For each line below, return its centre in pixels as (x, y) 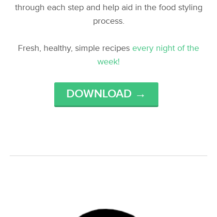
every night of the (166, 48)
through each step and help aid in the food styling (108, 8)
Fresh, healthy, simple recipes (75, 48)
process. (108, 21)
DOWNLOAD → (106, 94)
